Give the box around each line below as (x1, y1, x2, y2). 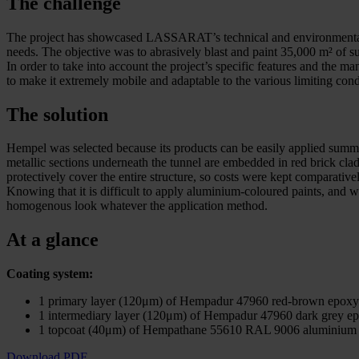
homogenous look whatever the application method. (6, 199, 268, 213)
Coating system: (6, 267, 93, 281)
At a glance (6, 229, 99, 251)
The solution (6, 103, 108, 125)
